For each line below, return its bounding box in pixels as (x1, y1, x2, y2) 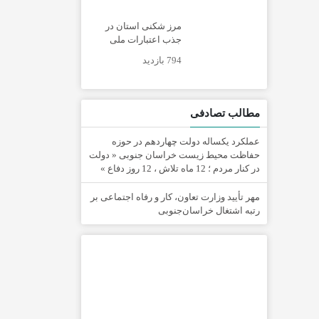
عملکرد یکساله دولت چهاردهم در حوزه (112, 136, 260, 147)
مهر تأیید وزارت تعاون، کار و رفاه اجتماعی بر (90, 192, 260, 202)
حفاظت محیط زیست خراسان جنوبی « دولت (89, 150, 260, 160)
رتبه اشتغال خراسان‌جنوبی (158, 205, 260, 216)
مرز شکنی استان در (105, 20, 182, 31)
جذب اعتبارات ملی (110, 33, 182, 45)
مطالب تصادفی (190, 108, 260, 119)
